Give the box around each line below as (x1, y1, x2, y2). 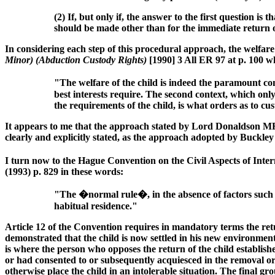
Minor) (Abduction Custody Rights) (5, 55, 147, 66)
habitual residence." (54, 201, 137, 212)
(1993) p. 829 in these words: (5, 166, 123, 177)
